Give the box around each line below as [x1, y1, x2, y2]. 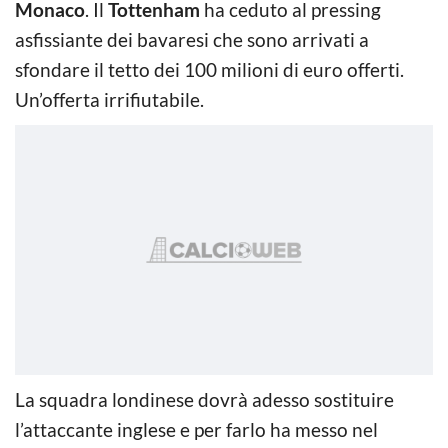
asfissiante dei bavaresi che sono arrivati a [15, 27, 369, 51]
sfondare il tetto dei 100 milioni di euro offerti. [15, 57, 404, 81]
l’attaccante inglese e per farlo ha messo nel [15, 417, 378, 441]
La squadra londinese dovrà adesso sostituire [15, 387, 394, 411]
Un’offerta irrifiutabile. [15, 87, 204, 111]
